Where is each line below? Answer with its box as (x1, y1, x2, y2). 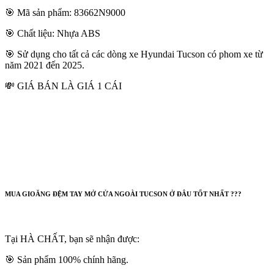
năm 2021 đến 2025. (5, 59, 84, 70)
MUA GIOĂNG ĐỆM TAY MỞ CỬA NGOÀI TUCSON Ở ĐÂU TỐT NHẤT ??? (5, 190, 242, 198)
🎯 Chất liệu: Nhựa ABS (5, 28, 100, 39)
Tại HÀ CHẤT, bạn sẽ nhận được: (5, 233, 139, 244)
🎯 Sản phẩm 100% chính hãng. (5, 254, 128, 265)
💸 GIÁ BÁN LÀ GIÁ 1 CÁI (5, 80, 122, 91)
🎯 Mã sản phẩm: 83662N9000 (5, 7, 125, 18)
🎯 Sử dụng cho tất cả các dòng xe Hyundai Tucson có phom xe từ (5, 48, 263, 59)
